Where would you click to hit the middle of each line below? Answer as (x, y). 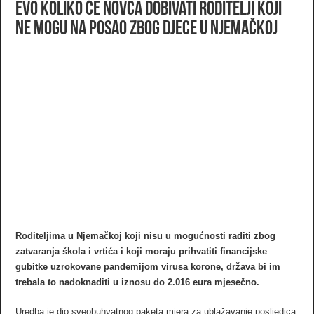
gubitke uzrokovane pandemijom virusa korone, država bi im (148, 266)
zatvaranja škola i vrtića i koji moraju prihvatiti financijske (142, 251)
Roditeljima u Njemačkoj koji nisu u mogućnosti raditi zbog (146, 235)
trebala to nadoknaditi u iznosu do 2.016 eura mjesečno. (138, 282)
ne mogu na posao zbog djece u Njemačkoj (147, 29)
